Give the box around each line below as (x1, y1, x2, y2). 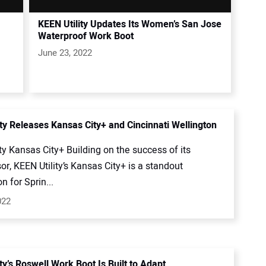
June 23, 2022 (38, 46, 92, 59)
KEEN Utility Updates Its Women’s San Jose (38, 17, 221, 31)
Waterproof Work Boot (38, 28, 134, 43)
